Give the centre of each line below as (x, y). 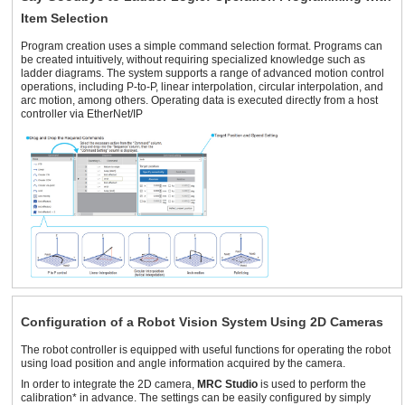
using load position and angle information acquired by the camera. (183, 363)
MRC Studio (227, 384)
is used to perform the (312, 384)
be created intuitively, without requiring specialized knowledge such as (193, 59)
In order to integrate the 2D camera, (109, 384)
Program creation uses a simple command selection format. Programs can (202, 46)
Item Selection (65, 18)
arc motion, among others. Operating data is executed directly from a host (199, 100)
